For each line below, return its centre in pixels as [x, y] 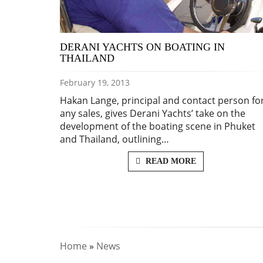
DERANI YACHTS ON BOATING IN [142, 47]
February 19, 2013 [95, 82]
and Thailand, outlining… [114, 139]
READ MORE [169, 161]
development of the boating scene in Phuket [158, 126]
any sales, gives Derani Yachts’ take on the [153, 113]
